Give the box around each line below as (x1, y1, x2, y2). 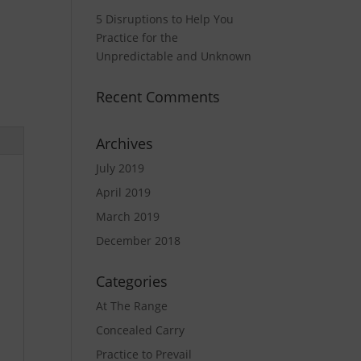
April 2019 (96, 185, 151, 200)
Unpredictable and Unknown (96, 48, 252, 64)
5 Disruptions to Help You (96, 11, 234, 27)
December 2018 (96, 233, 181, 248)
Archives (96, 134, 154, 153)
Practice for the (96, 30, 179, 45)
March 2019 (96, 209, 160, 224)
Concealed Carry (96, 322, 185, 338)
